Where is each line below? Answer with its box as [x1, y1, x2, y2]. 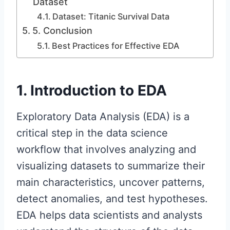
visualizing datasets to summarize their [16, 160, 205, 172]
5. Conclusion [32, 25, 92, 36]
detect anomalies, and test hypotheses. [16, 193, 208, 205]
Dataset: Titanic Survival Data [52, 11, 169, 22]
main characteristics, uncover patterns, [16, 176, 205, 188]
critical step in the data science [16, 127, 168, 139]
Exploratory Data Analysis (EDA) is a [16, 110, 189, 123]
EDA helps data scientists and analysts [16, 209, 202, 221]
